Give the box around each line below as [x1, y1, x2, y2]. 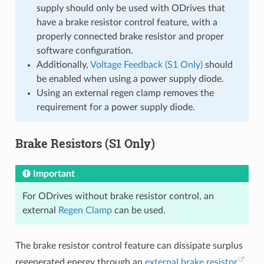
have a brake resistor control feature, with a [36, 18, 217, 28]
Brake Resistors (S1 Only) [15, 136, 155, 151]
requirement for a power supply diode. [36, 103, 195, 113]
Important [32, 169, 75, 179]
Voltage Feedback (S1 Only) [90, 60, 203, 70]
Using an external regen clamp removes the [36, 88, 214, 98]
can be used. [111, 206, 166, 216]
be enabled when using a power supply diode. [36, 74, 224, 84]
